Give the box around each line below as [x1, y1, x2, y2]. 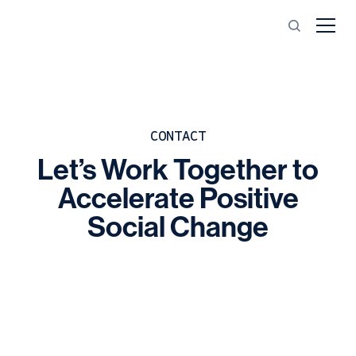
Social [87, 211, 165, 244]
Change [170, 211, 269, 244]
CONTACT [150, 127, 206, 145]
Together [173, 153, 288, 187]
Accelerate [57, 182, 195, 215]
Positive [199, 182, 299, 215]
